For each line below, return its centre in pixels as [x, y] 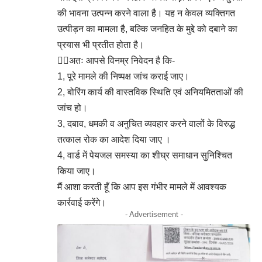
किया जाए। [77, 171]
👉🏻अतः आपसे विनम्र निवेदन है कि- [116, 60]
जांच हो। [73, 108]
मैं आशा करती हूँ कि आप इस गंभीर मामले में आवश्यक [142, 187]
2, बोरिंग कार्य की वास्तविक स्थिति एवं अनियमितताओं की [150, 92]
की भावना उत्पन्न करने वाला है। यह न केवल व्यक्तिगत [146, 13]
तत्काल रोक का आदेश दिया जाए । [114, 139]
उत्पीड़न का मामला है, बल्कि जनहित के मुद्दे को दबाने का [147, 29]
